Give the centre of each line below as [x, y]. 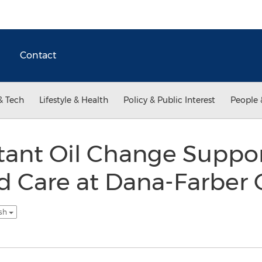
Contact [38, 55]
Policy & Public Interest [169, 100]
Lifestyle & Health [74, 100]
